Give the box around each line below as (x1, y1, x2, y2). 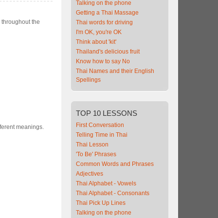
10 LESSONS (91, 109, 137, 117)
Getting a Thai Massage (76, 9, 139, 16)
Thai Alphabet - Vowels (76, 180, 136, 187)
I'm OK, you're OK (76, 29, 122, 36)
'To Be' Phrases (76, 151, 116, 158)
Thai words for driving (76, 19, 133, 26)
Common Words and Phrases (76, 161, 154, 167)
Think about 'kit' (76, 38, 116, 45)
